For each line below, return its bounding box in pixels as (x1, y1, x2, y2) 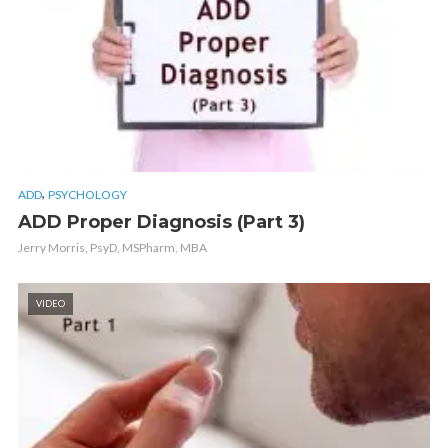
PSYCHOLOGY (48, 186, 127, 202)
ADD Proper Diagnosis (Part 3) (18, 210, 305, 233)
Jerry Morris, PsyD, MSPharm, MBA (18, 239, 207, 255)
